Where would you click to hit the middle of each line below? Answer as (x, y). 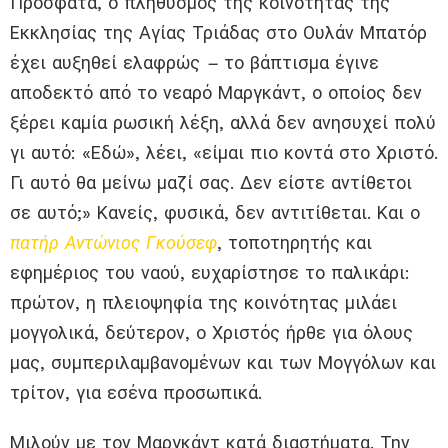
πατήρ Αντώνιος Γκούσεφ (113, 243)
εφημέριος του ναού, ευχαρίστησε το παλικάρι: (210, 273)
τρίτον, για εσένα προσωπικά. (136, 393)
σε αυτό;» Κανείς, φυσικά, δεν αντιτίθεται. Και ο (215, 213)
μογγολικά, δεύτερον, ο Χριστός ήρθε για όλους (211, 333)
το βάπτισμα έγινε (298, 63)
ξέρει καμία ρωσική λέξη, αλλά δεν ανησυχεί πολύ (223, 123)
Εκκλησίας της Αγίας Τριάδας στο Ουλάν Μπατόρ (218, 33)
